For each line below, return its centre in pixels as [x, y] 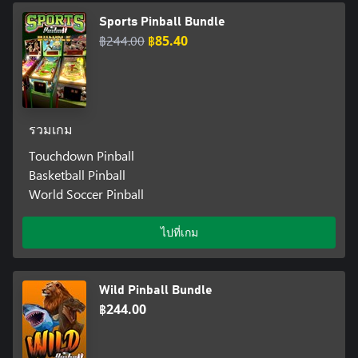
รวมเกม [50, 131]
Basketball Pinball [77, 175]
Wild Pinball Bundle [156, 290]
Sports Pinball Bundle [162, 22]
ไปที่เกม [179, 233]
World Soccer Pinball [86, 194]
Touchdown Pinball [81, 156]
